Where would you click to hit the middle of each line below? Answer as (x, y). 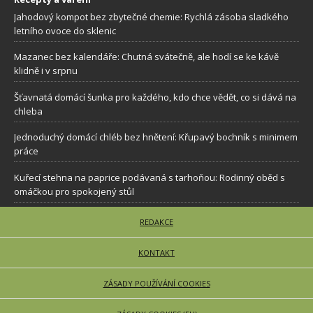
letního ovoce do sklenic (65, 30)
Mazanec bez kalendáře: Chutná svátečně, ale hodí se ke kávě (146, 57)
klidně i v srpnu (46, 71)
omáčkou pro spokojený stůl (74, 191)
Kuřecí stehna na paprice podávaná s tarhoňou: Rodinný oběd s (150, 177)
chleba (28, 111)
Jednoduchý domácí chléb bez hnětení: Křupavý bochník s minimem (156, 137)
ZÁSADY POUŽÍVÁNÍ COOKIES (156, 284)
